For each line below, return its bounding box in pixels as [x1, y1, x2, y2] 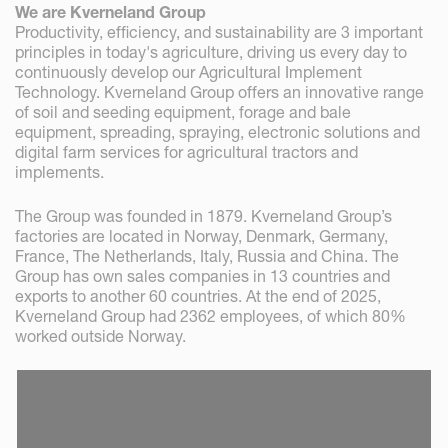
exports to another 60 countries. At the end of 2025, [15, 285, 381, 306]
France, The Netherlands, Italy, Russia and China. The [15, 245, 399, 266]
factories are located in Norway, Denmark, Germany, [15, 225, 388, 246]
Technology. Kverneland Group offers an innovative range [15, 81, 424, 102]
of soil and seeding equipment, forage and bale [15, 101, 351, 122]
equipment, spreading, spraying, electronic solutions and [15, 121, 420, 142]
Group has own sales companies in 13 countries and [15, 265, 390, 286]
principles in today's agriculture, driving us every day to [15, 41, 407, 62]
